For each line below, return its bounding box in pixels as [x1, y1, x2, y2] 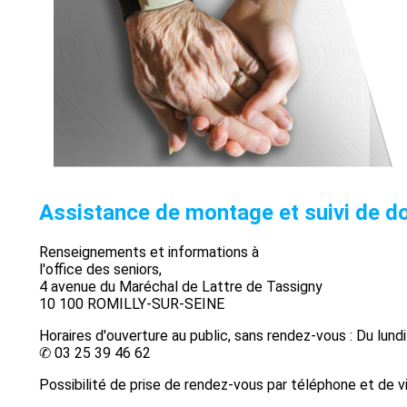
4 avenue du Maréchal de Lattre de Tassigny [38, 277, 323, 295]
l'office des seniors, [38, 260, 162, 278]
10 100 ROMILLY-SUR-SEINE [38, 294, 224, 313]
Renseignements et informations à [38, 243, 259, 261]
